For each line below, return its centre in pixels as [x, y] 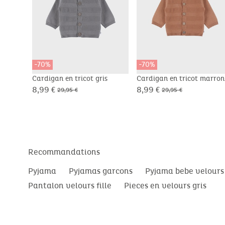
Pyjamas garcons [101, 171]
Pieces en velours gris [165, 185]
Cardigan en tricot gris [71, 78]
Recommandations [64, 152]
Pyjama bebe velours [185, 171]
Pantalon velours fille [70, 185]
